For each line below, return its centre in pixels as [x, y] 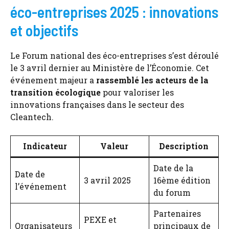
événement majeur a [53, 80]
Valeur [114, 146]
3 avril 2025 [107, 180]
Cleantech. [32, 117]
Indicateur [45, 146]
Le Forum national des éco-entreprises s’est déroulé [114, 55]
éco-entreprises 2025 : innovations [114, 12]
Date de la [173, 168]
